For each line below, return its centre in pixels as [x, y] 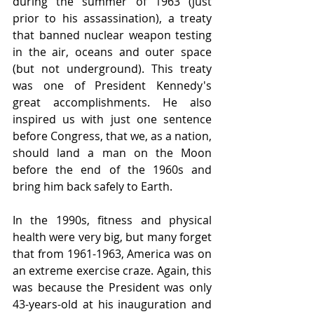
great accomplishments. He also [112, 102]
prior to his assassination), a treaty [112, 18]
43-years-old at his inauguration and [112, 304]
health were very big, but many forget [112, 237]
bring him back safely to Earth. [93, 186]
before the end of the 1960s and [112, 169]
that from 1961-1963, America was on [112, 253]
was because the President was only [112, 287]
